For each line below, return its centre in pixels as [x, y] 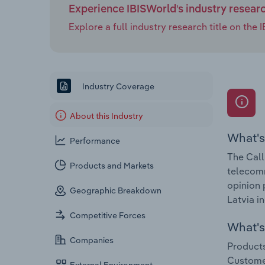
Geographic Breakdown [116, 191]
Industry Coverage [117, 86]
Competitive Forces [108, 216]
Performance [95, 141]
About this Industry [107, 116]
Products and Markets [112, 166]
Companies [92, 240]
